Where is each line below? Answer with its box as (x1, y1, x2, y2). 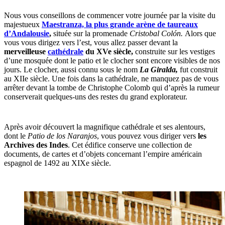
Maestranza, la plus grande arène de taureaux (42, 20, 198, 29)
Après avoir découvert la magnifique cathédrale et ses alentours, (4, 123, 205, 132)
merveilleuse (4, 47, 48, 56)
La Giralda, (140, 65, 178, 74)
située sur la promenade (51, 29, 130, 38)
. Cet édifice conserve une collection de (68, 141, 192, 150)
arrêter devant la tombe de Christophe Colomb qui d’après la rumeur (4, 83, 219, 92)
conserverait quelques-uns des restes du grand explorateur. (4, 92, 187, 101)
